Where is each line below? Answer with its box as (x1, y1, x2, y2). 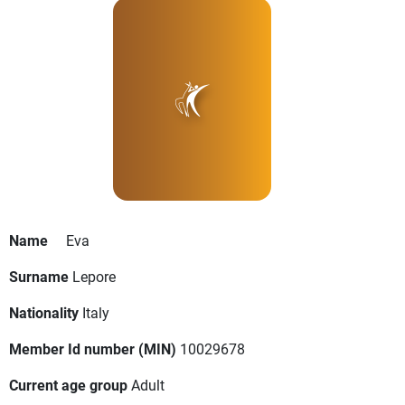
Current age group (9, 375, 127, 395)
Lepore (72, 267, 116, 287)
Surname (9, 267, 69, 287)
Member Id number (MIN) (9, 339, 176, 359)
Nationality (9, 303, 79, 323)
